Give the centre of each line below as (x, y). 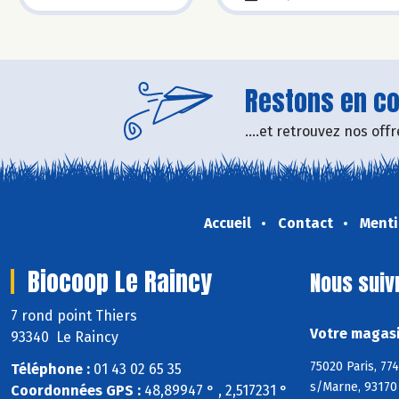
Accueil (227, 223)
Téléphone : (50, 370)
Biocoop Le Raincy (120, 281)
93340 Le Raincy (65, 337)
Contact (305, 223)
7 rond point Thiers (76, 315)
